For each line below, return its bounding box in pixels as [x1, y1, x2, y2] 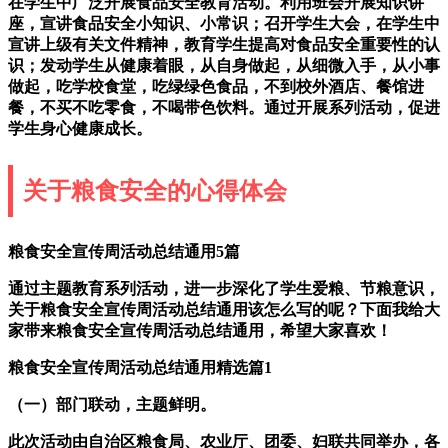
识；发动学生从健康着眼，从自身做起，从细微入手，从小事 [8, 56, 440, 74]
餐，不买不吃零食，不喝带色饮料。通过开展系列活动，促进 [8, 98, 440, 116]
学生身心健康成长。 [8, 119, 152, 137]
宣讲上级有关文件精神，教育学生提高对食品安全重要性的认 [8, 35, 440, 53]
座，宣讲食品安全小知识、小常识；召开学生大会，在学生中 [8, 14, 440, 32]
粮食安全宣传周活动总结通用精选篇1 [8, 358, 272, 376]
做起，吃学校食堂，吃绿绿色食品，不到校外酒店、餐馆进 [8, 77, 424, 95]
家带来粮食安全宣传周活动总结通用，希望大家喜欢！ [8, 321, 392, 339]
